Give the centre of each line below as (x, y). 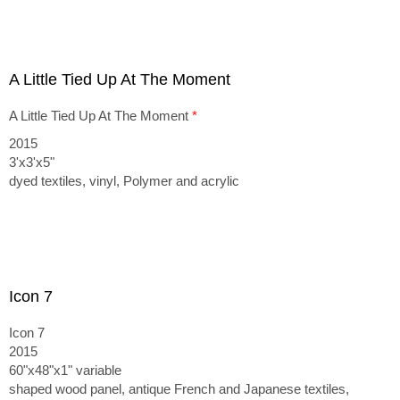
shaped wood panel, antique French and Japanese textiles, (179, 389)
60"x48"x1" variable (65, 370)
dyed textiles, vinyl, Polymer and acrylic (124, 181)
